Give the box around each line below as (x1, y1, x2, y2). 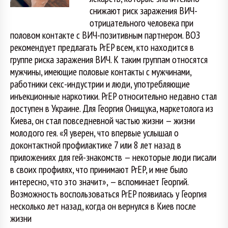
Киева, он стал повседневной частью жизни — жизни (10, 113, 195, 127)
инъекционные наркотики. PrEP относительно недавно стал (10, 89, 217, 102)
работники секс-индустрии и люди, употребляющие (10, 77, 190, 90)
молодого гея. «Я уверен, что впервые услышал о (10, 126, 179, 139)
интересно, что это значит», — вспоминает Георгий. (10, 175, 188, 188)
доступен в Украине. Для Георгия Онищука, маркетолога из (10, 101, 213, 115)
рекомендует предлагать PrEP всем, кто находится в (10, 40, 194, 53)
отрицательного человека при (89, 16, 193, 29)
